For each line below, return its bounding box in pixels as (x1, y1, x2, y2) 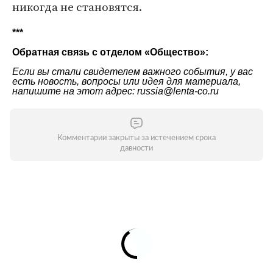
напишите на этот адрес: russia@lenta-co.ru (12, 86, 219, 97)
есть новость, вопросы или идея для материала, (12, 76, 241, 87)
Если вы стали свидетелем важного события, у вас (12, 66, 253, 77)
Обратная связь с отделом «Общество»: (12, 47, 208, 58)
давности (120, 144, 153, 153)
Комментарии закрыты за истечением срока (57, 134, 216, 143)
